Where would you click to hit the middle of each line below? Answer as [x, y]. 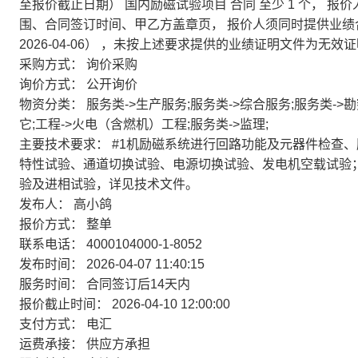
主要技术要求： [64, 144]
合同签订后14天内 [138, 284]
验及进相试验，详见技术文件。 [109, 184]
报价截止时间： [64, 304]
